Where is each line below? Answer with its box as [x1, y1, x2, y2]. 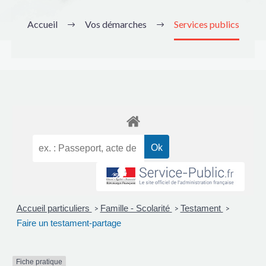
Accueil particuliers [16, 203, 92, 214]
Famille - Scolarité [100, 203, 172, 214]
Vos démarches [84, 18, 147, 30]
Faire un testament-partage [16, 218, 121, 229]
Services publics [173, 18, 239, 30]
